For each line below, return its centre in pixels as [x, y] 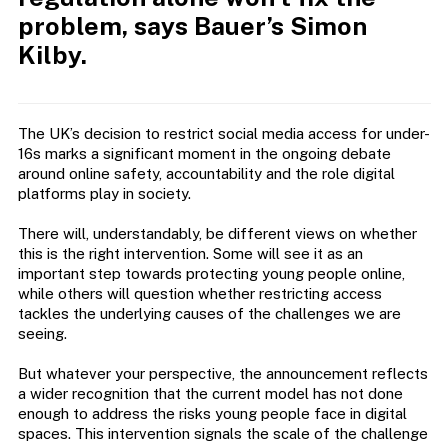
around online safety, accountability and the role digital [206, 173]
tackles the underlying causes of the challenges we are [209, 313]
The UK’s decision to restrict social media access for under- [223, 133]
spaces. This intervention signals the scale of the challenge [222, 433]
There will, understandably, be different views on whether [217, 233]
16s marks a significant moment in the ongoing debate [204, 153]
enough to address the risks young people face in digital [212, 413]
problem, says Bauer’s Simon [192, 26]
